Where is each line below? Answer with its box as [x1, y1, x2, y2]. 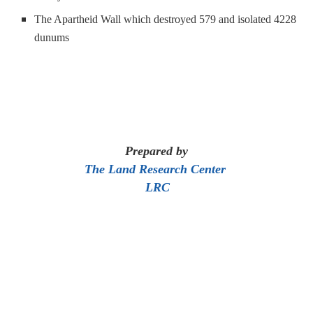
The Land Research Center [84, 162, 226, 177]
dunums [34, 31, 70, 44]
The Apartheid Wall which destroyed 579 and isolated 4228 [34, 13, 297, 26]
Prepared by [125, 144, 188, 159]
